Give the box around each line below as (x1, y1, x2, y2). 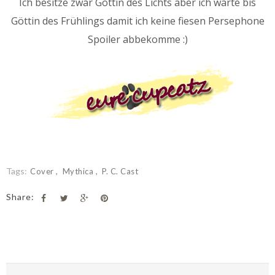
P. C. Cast (102, 166, 138, 177)
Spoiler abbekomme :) (87, 33, 188, 47)
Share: (6, 192, 34, 203)
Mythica (62, 166, 96, 177)
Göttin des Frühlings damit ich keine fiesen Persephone (10, 14, 265, 28)
